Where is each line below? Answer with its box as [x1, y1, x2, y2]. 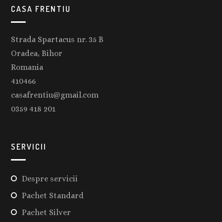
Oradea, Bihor [11, 48, 63, 58]
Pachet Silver [22, 207, 71, 217]
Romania [11, 62, 44, 72]
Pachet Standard [22, 190, 84, 200]
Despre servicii [22, 173, 78, 183]
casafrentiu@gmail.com [11, 90, 99, 100]
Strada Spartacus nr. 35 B [11, 34, 104, 44]
